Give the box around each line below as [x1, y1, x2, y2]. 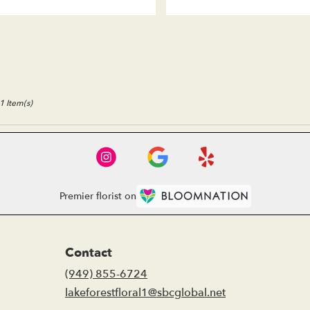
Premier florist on [59, 190, 136, 203]
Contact [65, 244, 112, 262]
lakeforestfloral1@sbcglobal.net [65, 284, 226, 300]
